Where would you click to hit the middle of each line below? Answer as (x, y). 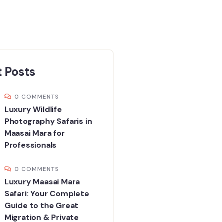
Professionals (30, 145)
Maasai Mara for (34, 133)
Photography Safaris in (48, 121)
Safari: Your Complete (47, 193)
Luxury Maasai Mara (42, 181)
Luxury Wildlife (33, 109)
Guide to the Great (41, 205)
